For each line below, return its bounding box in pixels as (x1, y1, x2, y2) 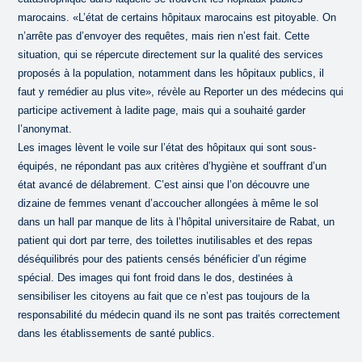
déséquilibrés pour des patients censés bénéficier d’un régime (18, 252, 307, 265)
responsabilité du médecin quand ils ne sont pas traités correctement (18, 308, 341, 321)
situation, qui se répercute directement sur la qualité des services (18, 48, 324, 61)
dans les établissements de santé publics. (18, 326, 216, 339)
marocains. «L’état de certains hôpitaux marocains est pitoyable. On (18, 11, 337, 23)
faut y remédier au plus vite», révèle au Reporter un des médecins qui (18, 85, 344, 98)
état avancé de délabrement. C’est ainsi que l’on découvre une (18, 178, 310, 191)
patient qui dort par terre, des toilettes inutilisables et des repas (18, 234, 314, 246)
